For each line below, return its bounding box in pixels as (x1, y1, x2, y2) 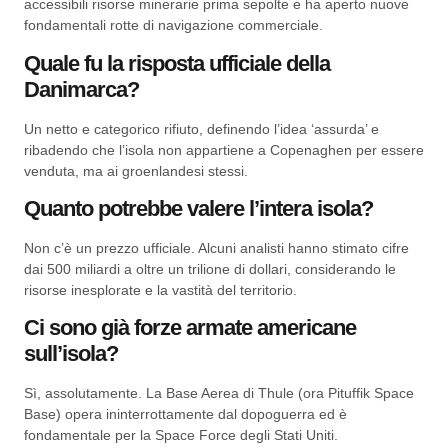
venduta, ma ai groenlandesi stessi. (24, 162, 248, 179)
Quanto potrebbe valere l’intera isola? (24, 195, 373, 221)
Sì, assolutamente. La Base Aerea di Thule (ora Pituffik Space (24, 385, 414, 402)
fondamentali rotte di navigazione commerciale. (24, 17, 323, 34)
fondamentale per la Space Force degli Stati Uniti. (24, 427, 338, 444)
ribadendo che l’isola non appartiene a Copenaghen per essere (24, 141, 424, 158)
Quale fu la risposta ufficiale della (24, 50, 330, 76)
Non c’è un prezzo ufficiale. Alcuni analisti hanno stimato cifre (24, 239, 409, 256)
